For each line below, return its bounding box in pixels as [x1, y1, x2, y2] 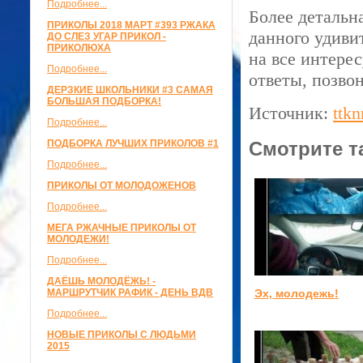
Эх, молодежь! [254, 286, 339, 300]
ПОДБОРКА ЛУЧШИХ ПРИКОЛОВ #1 [47, 138, 219, 149]
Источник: [249, 103, 333, 123]
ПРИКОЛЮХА [47, 42, 111, 53]
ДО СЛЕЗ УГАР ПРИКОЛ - [47, 31, 166, 42]
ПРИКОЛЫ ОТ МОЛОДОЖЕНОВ [47, 180, 196, 191]
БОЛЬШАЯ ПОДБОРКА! [47, 96, 161, 107]
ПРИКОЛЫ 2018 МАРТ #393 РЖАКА [47, 19, 216, 31]
